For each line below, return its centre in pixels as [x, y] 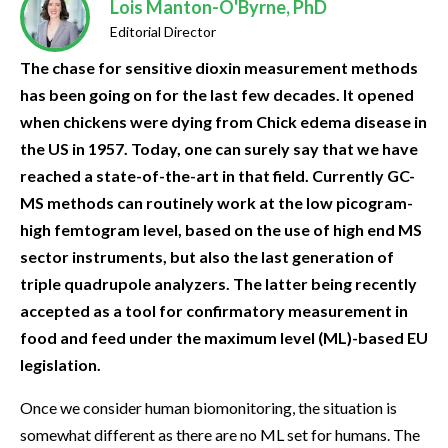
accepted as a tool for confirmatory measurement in [214, 311]
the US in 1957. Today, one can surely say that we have [219, 149]
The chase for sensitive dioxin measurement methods [219, 68]
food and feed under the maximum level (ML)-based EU [224, 338]
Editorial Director [163, 32]
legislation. [60, 365]
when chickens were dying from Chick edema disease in [223, 122]
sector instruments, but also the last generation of [207, 257]
